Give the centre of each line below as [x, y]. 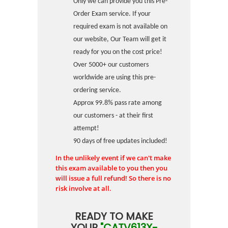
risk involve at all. [83, 188]
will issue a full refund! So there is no [113, 178]
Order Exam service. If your [112, 14]
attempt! [86, 129]
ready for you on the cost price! [118, 52]
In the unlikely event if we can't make [113, 158]
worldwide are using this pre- [115, 78]
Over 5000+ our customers [111, 65]
